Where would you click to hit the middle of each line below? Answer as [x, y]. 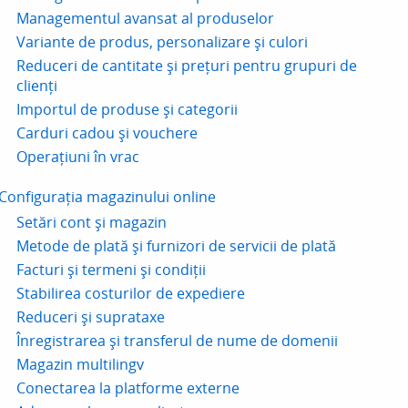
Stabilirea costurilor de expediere [130, 293]
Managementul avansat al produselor [145, 18]
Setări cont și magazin [91, 222]
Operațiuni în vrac [77, 157]
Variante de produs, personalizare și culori [162, 42]
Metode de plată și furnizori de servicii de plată [176, 246]
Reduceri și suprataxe [90, 317]
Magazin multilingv [80, 364]
